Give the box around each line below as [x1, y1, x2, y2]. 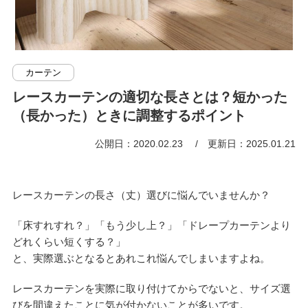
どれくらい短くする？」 [12, 235, 126, 247]
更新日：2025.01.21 [208, 137, 296, 149]
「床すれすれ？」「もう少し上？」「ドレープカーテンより [12, 219, 291, 231]
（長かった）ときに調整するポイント [12, 107, 246, 123]
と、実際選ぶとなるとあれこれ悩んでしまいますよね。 [12, 252, 270, 264]
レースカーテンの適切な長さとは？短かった [12, 89, 287, 104]
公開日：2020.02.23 [95, 137, 186, 149]
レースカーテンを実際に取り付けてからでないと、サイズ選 [12, 282, 291, 294]
